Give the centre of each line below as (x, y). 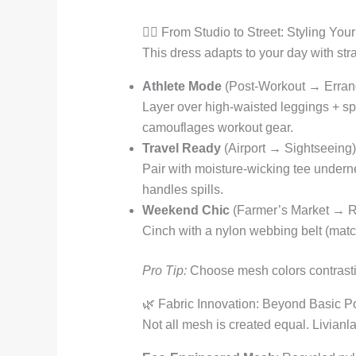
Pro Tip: (164, 271)
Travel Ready (181, 149)
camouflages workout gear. (217, 128)
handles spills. (182, 190)
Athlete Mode (182, 87)
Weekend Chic (186, 211)
